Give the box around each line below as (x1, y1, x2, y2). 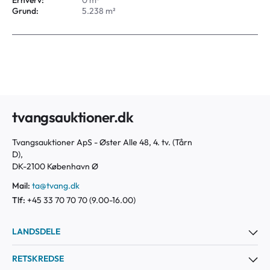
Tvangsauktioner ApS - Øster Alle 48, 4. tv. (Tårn (12, 137, 192, 148)
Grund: (12, 5, 39, 16)
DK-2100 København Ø (12, 161, 98, 172)
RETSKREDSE (12, 253, 64, 264)
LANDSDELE (12, 226, 60, 237)
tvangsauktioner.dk (12, 108, 134, 126)
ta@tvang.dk (32, 180, 80, 191)
